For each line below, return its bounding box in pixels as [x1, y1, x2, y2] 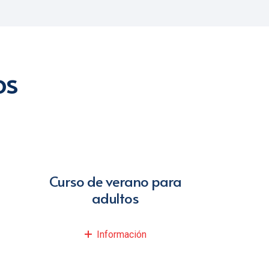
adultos [91, 188, 139, 208]
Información [96, 229, 147, 241]
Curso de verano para [49, 171, 182, 192]
